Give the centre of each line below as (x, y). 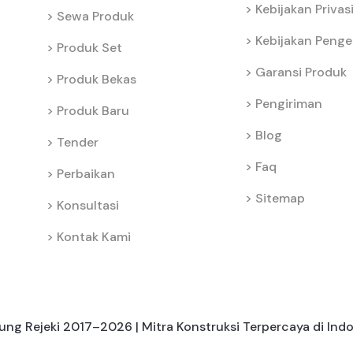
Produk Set (89, 47)
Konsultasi (88, 205)
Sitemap (280, 198)
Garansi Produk (301, 72)
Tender (78, 142)
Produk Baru (93, 110)
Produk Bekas (97, 79)
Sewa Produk (95, 16)
